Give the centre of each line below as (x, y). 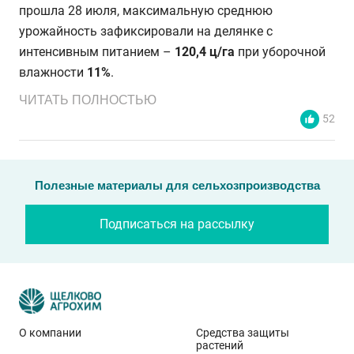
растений (220, 345)
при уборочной (282, 51)
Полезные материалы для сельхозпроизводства (177, 185)
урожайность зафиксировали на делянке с (146, 31)
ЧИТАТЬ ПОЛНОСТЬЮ (88, 100)
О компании (50, 332)
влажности (53, 72)
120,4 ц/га (206, 51)
